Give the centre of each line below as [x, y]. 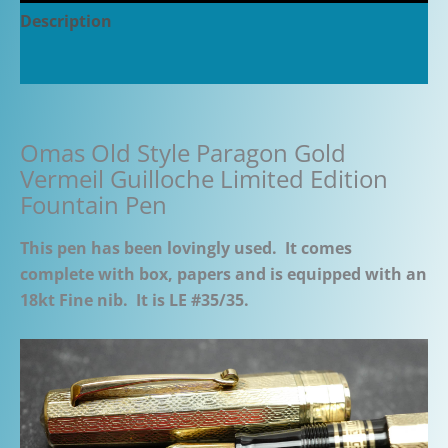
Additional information [113, 63]
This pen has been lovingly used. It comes [186, 247]
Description [66, 21]
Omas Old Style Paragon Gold [183, 153]
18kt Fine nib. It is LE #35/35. [134, 299]
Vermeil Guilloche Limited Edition [204, 179]
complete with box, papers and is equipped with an [223, 273]
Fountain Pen [93, 205]
